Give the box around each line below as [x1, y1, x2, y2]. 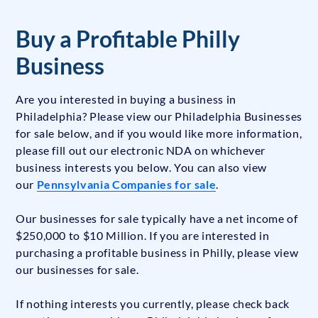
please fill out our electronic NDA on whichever [16, 143, 266, 158]
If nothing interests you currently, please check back [16, 297, 290, 311]
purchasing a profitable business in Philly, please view [16, 246, 299, 260]
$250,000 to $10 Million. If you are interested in [16, 229, 270, 243]
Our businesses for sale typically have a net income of [16, 212, 298, 226]
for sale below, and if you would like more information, [16, 126, 302, 141]
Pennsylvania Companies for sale [36, 177, 216, 192]
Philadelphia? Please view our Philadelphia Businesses [16, 109, 302, 124]
